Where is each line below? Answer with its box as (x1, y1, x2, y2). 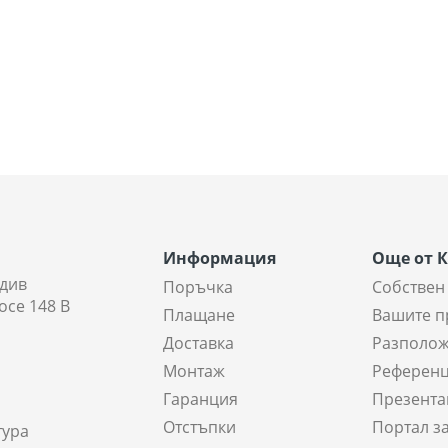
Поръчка (163, 275, 233, 298)
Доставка (163, 331, 234, 354)
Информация (163, 246, 276, 269)
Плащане (163, 303, 235, 326)
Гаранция (163, 387, 238, 410)
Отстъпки (163, 415, 236, 438)
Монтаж (163, 359, 225, 382)
